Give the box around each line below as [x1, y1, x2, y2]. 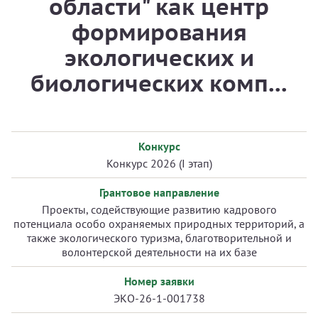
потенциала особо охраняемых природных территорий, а [13, 216, 305, 231]
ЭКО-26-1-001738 [113, 291, 205, 305]
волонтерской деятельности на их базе [61, 245, 257, 259]
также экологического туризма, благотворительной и [26, 231, 292, 245]
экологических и [64, 43, 254, 72]
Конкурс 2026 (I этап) [106, 156, 212, 170]
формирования [71, 17, 247, 47]
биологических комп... [31, 68, 287, 98]
